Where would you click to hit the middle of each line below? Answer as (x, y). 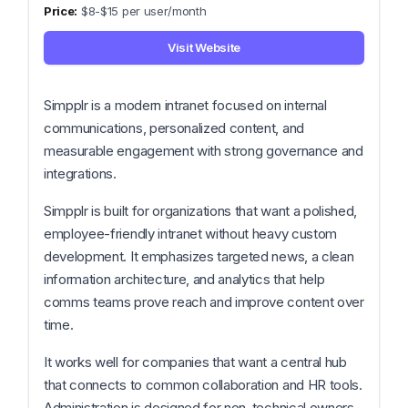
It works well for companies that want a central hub (195, 362)
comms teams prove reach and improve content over (204, 302)
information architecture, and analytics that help (184, 279)
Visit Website (204, 47)
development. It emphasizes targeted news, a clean (199, 256)
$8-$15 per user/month (144, 11)
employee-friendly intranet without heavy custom (190, 234)
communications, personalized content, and (174, 128)
